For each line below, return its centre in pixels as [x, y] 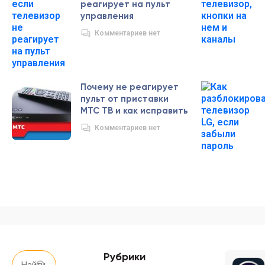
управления [107, 16]
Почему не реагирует [130, 87]
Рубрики [125, 257]
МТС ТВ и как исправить [134, 111]
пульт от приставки [125, 99]
